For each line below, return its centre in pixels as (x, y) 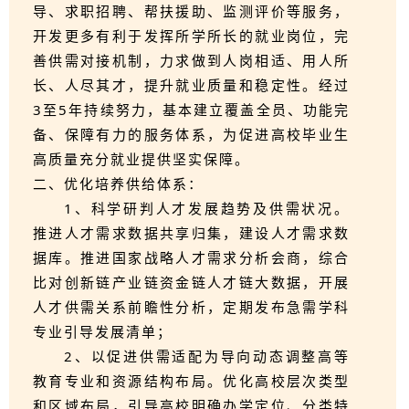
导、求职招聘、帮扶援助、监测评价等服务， (191, 11)
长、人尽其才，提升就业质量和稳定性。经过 (191, 85)
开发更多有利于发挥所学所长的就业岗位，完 (191, 36)
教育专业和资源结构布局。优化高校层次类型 (191, 381)
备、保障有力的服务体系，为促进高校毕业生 (191, 134)
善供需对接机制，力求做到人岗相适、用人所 (191, 60)
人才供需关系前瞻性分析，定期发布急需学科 (191, 307)
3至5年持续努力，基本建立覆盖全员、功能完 (191, 110)
